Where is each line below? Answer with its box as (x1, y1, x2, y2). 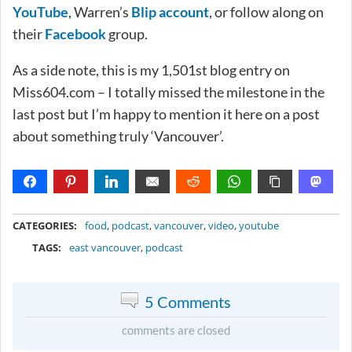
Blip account (131, 2, 209, 20)
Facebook (45, 24, 106, 42)
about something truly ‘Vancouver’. (13, 126, 224, 145)
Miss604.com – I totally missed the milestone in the (13, 82, 324, 101)
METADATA (145, 206, 207, 215)
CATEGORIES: (13, 218, 77, 233)
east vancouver (69, 240, 141, 255)
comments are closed (122, 322, 230, 337)
